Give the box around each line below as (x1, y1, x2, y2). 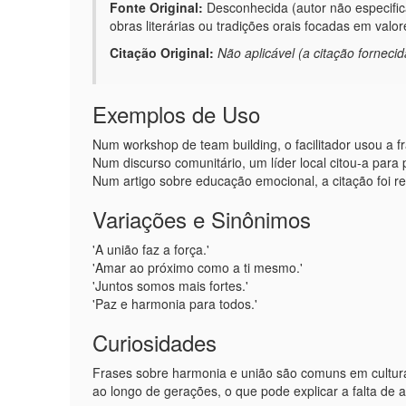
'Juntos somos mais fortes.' (92, 276, 248, 295)
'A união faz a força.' (92, 240, 209, 258)
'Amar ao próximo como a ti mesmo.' (92, 258, 303, 276)
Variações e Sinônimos (92, 203, 311, 235)
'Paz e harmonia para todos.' (92, 295, 257, 313)
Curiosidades (92, 326, 217, 358)
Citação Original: (110, 43, 214, 62)
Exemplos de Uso (92, 98, 260, 130)
